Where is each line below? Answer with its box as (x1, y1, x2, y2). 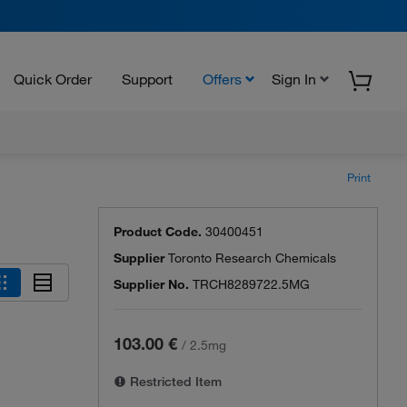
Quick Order (14, 69, 92, 88)
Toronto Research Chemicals (168, 250, 336, 266)
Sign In (272, 69, 316, 88)
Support (122, 69, 173, 88)
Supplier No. (114, 276, 189, 293)
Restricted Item (126, 373, 222, 390)
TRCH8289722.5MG (193, 276, 310, 293)
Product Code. (114, 223, 202, 240)
